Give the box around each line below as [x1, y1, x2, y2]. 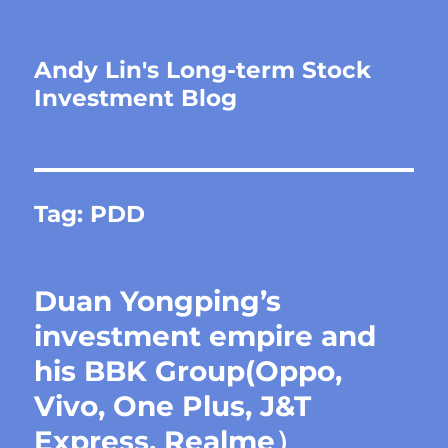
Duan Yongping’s [34, 284, 282, 318]
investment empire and [34, 319, 377, 353]
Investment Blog [34, 84, 238, 112]
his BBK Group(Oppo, [34, 354, 343, 388]
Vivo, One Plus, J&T [34, 389, 312, 423]
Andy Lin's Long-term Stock [34, 56, 372, 84]
